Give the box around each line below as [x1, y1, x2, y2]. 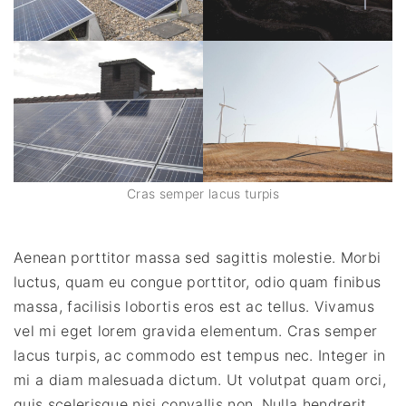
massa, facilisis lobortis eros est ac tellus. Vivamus [14, 296, 374, 315]
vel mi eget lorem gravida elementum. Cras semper [14, 321, 378, 340]
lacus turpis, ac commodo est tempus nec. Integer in [14, 345, 386, 364]
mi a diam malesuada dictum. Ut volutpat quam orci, [14, 370, 387, 389]
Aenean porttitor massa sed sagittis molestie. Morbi [14, 247, 382, 266]
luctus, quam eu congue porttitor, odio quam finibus [14, 272, 382, 291]
